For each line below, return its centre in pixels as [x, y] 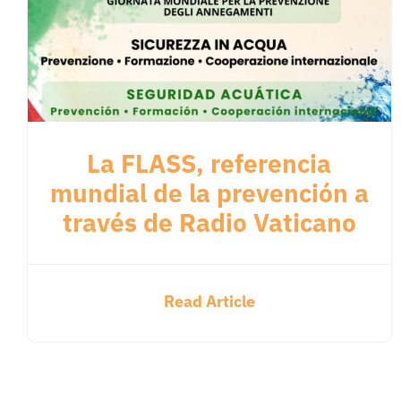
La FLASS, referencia [209, 164]
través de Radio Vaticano [209, 223]
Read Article [209, 302]
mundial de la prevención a [209, 193]
